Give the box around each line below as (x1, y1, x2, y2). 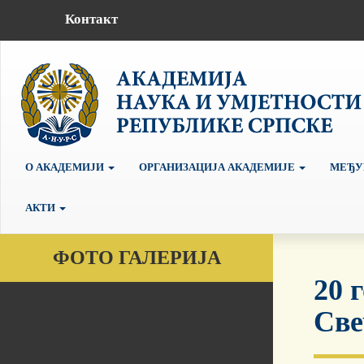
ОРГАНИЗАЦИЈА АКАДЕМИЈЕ (139, 160, 297, 173)
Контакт (64, 11, 118, 27)
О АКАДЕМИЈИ (25, 160, 106, 173)
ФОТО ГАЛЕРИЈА (52, 247, 221, 269)
